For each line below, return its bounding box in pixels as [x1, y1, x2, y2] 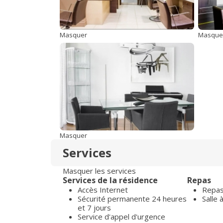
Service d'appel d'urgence [78, 212, 165, 222]
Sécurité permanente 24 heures [78, 194, 187, 204]
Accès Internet [78, 185, 128, 195]
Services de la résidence [63, 175, 158, 186]
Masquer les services [63, 166, 136, 176]
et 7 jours [78, 203, 111, 213]
